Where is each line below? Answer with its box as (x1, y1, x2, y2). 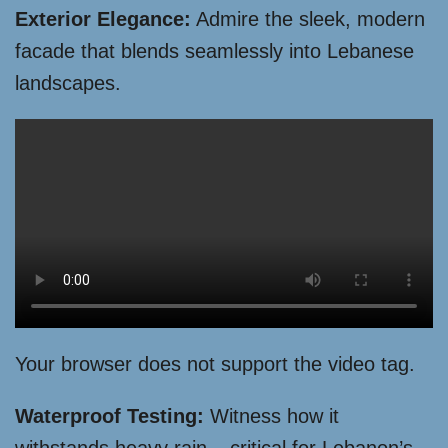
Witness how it (204, 405, 339, 427)
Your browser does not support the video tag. (15, 353, 415, 375)
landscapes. (15, 72, 121, 94)
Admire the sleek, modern (191, 8, 425, 30)
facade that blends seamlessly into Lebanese (15, 40, 414, 62)
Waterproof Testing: (15, 405, 204, 427)
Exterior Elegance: (15, 8, 191, 30)
